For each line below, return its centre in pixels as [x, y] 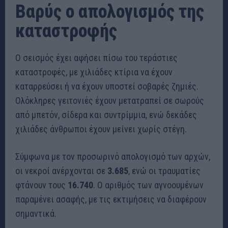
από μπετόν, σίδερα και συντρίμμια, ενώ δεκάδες [106, 115]
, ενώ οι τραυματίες [164, 170]
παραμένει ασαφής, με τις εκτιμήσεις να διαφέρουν [111, 199]
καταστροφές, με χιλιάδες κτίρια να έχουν [94, 72]
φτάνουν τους [41, 185]
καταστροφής [66, 31]
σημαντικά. [36, 213]
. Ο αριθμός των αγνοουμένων [148, 185]
